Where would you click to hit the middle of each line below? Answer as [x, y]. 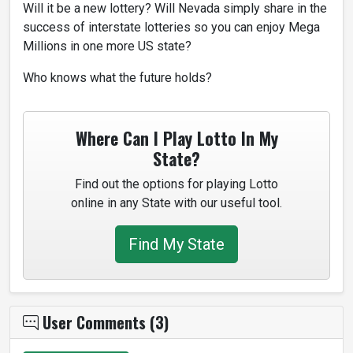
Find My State [176, 244]
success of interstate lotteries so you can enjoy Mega [171, 27]
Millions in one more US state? [107, 46]
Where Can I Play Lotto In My [176, 137]
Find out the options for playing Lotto [176, 184]
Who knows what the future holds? [117, 77]
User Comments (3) [104, 322]
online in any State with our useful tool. [176, 203]
